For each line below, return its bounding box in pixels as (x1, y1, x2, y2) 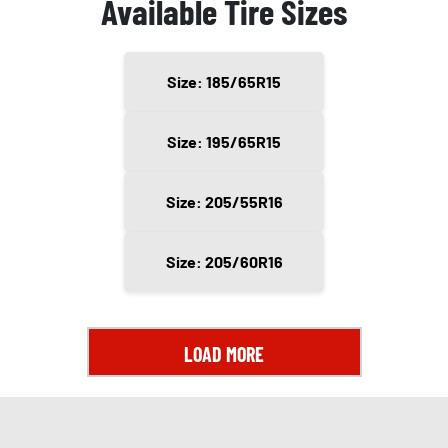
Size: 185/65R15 (167, 71, 281, 91)
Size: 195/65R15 (167, 131, 281, 151)
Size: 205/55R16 (165, 191, 283, 211)
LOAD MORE (184, 341, 264, 366)
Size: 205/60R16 (165, 251, 283, 271)
